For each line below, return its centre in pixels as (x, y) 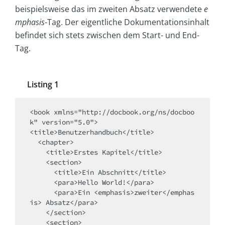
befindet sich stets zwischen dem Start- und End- (107, 35)
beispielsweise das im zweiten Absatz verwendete (109, 9)
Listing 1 (43, 85)
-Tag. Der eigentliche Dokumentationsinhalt (127, 22)
